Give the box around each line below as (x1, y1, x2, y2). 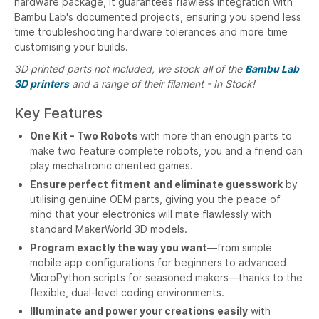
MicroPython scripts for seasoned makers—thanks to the (30, 271, 303, 283)
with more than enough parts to (140, 130, 292, 142)
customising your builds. (14, 41, 128, 53)
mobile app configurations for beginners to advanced (30, 256, 286, 268)
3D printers (14, 78, 69, 90)
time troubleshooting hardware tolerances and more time (14, 26, 288, 38)
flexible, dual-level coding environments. (30, 286, 224, 298)
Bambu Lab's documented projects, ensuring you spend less (14, 11, 301, 23)
